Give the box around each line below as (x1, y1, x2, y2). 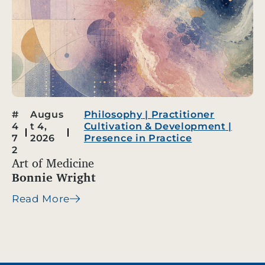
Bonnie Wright (12, 167, 96, 187)
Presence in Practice (83, 132, 192, 144)
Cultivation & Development (83, 120, 226, 132)
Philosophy (83, 108, 143, 120)
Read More (12, 193, 70, 205)
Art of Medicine (12, 153, 94, 173)
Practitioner (151, 108, 215, 120)
